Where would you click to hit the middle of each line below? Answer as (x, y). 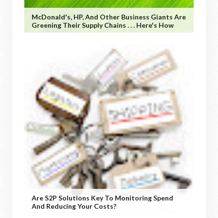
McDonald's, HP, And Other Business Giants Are (109, 17)
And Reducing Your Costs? (74, 206)
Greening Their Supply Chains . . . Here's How (103, 25)
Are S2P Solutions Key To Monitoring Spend (102, 198)
